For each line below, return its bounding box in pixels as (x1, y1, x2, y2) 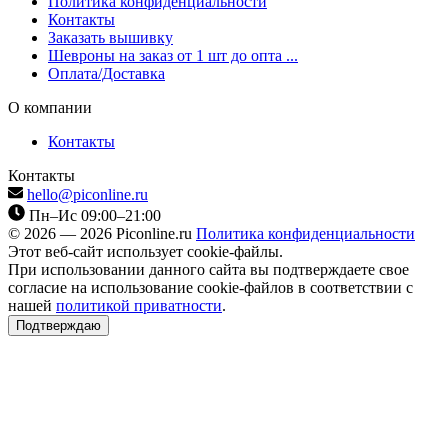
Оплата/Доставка (48, 64, 165, 82)
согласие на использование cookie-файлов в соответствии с (8, 278, 413, 296)
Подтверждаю (16, 317, 101, 333)
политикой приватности (56, 296, 222, 314)
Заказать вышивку (48, 28, 173, 46)
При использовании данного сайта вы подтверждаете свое (8, 260, 409, 278)
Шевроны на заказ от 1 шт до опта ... (48, 46, 298, 64)
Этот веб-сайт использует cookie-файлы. (8, 242, 283, 260)
